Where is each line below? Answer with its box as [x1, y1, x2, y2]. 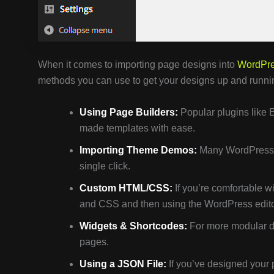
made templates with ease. [80, 122, 195, 133]
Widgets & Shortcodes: [80, 220, 187, 231]
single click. [80, 160, 130, 171]
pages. [80, 236, 109, 247]
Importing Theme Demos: [80, 144, 197, 155]
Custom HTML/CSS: [80, 182, 172, 193]
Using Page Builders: [80, 106, 178, 117]
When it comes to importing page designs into [38, 59, 237, 70]
